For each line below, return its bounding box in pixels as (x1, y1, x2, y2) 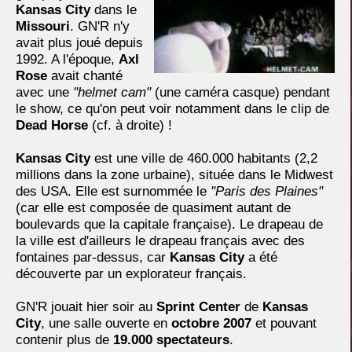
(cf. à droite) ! (92, 118, 172, 133)
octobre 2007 (171, 316, 255, 331)
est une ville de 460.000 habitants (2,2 (94, 151, 317, 166)
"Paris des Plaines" (211, 184, 323, 199)
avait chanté (51, 68, 123, 83)
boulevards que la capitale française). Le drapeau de (16, 217, 323, 232)
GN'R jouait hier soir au (16, 299, 156, 314)
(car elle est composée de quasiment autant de (16, 200, 291, 215)
